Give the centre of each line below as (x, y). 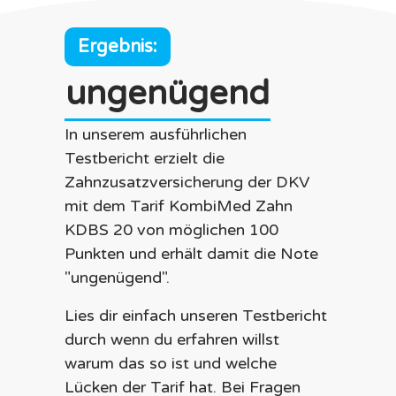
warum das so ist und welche (170, 363)
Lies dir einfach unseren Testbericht (195, 316)
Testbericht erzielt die (144, 158)
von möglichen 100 (205, 230)
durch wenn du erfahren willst (171, 339)
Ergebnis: (117, 47)
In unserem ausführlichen (155, 134)
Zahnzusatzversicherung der (170, 182)
